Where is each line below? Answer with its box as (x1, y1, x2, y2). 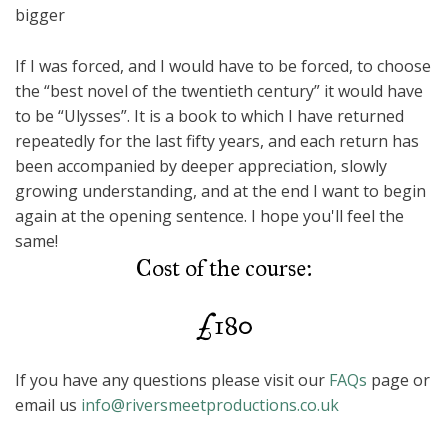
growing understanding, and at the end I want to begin (15, 180, 426, 203)
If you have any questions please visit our (15, 369, 329, 392)
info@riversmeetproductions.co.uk (81, 394, 339, 417)
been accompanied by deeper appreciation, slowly (15, 155, 387, 178)
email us (15, 394, 81, 417)
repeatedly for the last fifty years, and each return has (15, 130, 419, 153)
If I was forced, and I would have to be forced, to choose (15, 55, 431, 78)
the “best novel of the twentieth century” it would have (15, 80, 423, 103)
